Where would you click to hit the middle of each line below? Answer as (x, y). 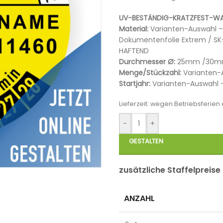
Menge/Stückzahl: (150, 73)
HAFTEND (134, 51)
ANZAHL (139, 198)
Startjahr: (134, 84)
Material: (133, 29)
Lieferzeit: (134, 104)
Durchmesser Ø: (147, 62)
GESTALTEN (146, 141)
